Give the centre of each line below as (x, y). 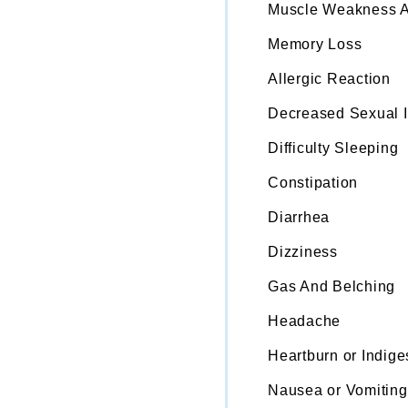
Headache (304, 321)
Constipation (313, 182)
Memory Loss (315, 44)
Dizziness (303, 251)
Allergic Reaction (329, 78)
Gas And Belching (331, 286)
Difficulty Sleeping (333, 148)
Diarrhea (299, 217)
